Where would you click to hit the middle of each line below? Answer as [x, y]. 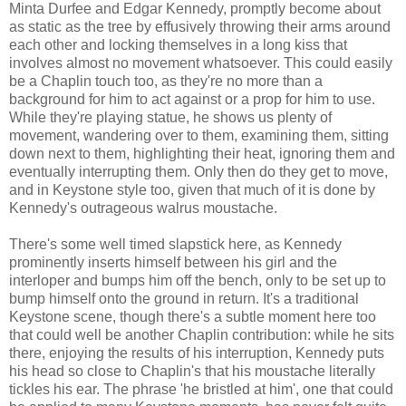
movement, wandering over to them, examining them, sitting [199, 135]
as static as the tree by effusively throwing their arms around [200, 26]
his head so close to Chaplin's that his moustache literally [192, 371]
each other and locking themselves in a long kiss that [178, 44]
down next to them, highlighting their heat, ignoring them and [202, 153]
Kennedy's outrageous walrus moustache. [143, 208]
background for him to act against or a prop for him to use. [192, 99]
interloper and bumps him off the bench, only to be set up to [198, 280]
